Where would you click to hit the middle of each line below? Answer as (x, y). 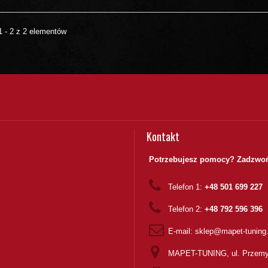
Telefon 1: (186, 187)
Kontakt (163, 136)
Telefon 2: (186, 209)
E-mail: (181, 231)
